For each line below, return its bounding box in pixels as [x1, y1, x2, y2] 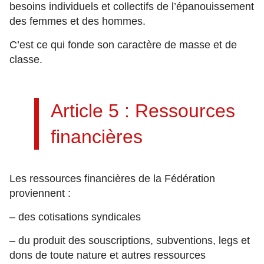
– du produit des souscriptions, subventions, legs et [9, 235, 250, 246]
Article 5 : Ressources [51, 100, 235, 121]
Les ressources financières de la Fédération [9, 173, 215, 184]
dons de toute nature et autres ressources [9, 249, 206, 261]
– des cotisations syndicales [9, 211, 141, 223]
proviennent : [9, 187, 71, 199]
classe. [9, 54, 42, 65]
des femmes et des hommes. [9, 15, 146, 27]
